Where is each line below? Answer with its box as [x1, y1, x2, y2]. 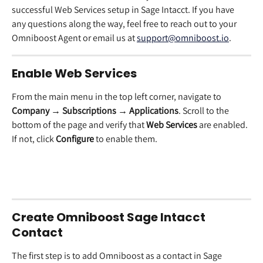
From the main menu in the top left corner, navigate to [12, 90, 223, 103]
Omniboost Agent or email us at [12, 31, 137, 44]
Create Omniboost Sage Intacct [12, 208, 208, 225]
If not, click [12, 132, 56, 145]
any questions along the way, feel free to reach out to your [12, 17, 238, 30]
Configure [56, 132, 94, 145]
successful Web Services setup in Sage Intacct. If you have [12, 3, 236, 16]
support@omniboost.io [137, 31, 229, 44]
